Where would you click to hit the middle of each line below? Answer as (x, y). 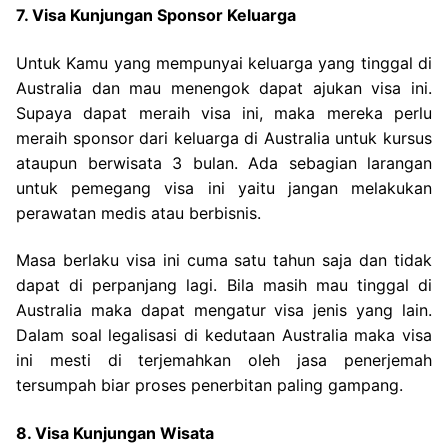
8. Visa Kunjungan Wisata (115, 433)
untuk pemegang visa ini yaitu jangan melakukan (224, 187)
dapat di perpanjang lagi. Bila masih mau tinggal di (224, 285)
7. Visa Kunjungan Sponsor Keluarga (156, 15)
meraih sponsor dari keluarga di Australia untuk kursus (224, 137)
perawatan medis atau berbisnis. (138, 212)
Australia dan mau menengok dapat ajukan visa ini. (224, 87)
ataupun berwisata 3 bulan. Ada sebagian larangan (224, 162)
